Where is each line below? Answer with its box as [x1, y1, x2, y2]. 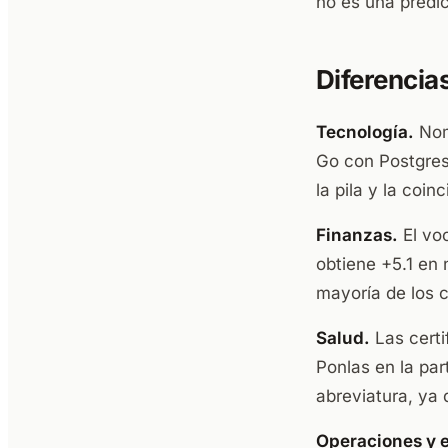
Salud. [316, 328, 370, 348]
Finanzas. [316, 225, 398, 245]
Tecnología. [316, 122, 414, 142]
